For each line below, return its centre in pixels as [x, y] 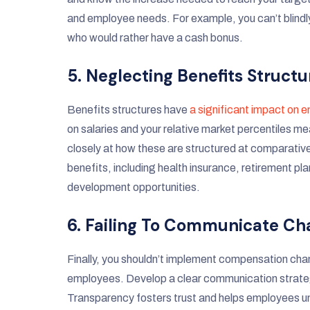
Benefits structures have [128, 110]
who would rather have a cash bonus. [155, 38]
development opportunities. [134, 188]
